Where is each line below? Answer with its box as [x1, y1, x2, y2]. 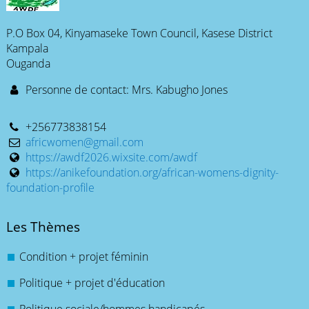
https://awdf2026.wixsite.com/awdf [25, 150, 197, 165]
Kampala [6, 41, 48, 56]
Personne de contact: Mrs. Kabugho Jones [22, 82, 228, 97]
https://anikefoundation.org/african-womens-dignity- [25, 165, 279, 180]
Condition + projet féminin [19, 249, 149, 265]
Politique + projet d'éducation [19, 275, 166, 291]
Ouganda [6, 56, 50, 71]
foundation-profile [6, 180, 94, 195]
